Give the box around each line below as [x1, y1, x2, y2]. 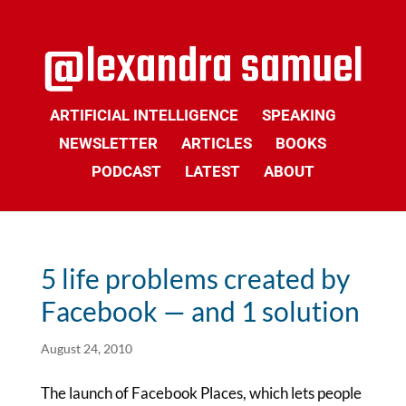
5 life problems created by [40, 262, 350, 295]
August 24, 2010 [40, 341, 132, 356]
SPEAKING [261, 106, 336, 124]
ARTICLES [181, 134, 253, 152]
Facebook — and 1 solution [40, 295, 360, 327]
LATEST [184, 162, 240, 180]
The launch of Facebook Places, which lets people [40, 383, 362, 402]
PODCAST [91, 162, 161, 180]
